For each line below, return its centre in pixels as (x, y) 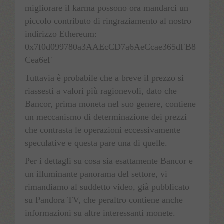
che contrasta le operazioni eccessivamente (103, 130)
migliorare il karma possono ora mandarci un (107, 8)
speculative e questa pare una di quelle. (96, 143)
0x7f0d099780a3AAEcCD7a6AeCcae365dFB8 (110, 47)
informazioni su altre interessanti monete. (100, 213)
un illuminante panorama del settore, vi (96, 174)
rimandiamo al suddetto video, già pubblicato (107, 187)
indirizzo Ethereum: (61, 34)
